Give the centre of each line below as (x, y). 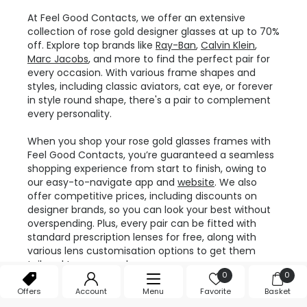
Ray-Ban (176, 46)
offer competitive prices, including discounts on (142, 196)
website (196, 183)
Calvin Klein (228, 46)
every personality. (70, 114)
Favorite (216, 291)
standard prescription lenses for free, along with (142, 237)
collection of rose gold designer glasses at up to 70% (153, 32)
